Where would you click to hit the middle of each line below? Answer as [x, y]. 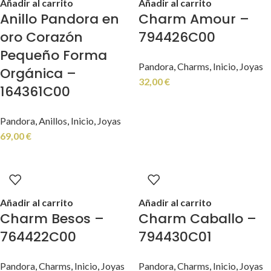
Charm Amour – [194, 19]
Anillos [53, 121]
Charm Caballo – [198, 219]
